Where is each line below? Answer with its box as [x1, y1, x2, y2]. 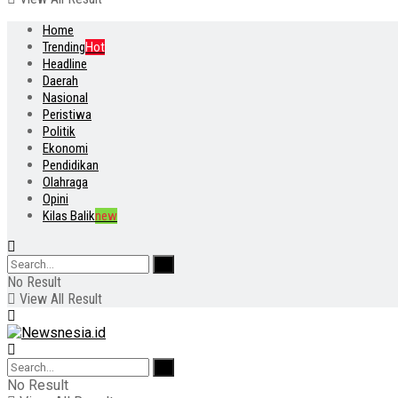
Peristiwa [43, 107, 92, 123]
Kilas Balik [43, 208, 95, 224]
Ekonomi [43, 140, 88, 156]
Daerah [43, 73, 78, 89]
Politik [43, 123, 76, 139]
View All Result [16, 291, 102, 307]
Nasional [43, 90, 88, 106]
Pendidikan [43, 157, 99, 173]
